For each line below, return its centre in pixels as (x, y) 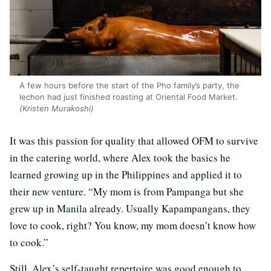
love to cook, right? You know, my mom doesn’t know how (133, 225)
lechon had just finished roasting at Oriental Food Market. (129, 96)
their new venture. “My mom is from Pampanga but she (127, 191)
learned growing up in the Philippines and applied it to (126, 174)
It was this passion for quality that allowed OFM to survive (134, 140)
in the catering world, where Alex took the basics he (120, 157)
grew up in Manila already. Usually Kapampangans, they (130, 208)
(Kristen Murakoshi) (57, 108)
